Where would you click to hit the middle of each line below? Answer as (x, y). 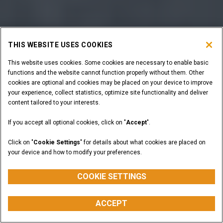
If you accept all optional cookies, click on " (67, 122)
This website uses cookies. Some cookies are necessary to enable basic (108, 63)
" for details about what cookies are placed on (143, 142)
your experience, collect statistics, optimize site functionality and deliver (108, 93)
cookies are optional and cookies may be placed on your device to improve (110, 83)
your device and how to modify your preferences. (75, 152)
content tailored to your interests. (54, 103)
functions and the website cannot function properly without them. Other (106, 73)
